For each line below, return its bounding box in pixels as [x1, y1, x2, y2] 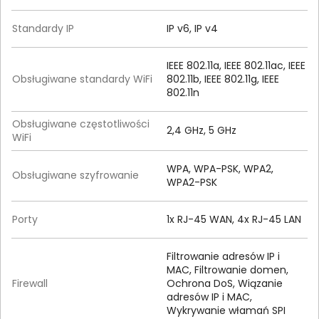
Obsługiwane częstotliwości [12, 117, 150, 132]
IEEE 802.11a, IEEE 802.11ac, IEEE [167, 58, 305, 73]
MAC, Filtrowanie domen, [167, 263, 288, 278]
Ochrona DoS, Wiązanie [167, 276, 283, 291]
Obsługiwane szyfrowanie [12, 168, 139, 183]
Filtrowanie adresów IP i [167, 249, 280, 264]
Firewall [12, 276, 48, 291]
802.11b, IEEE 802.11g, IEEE [167, 72, 279, 87]
